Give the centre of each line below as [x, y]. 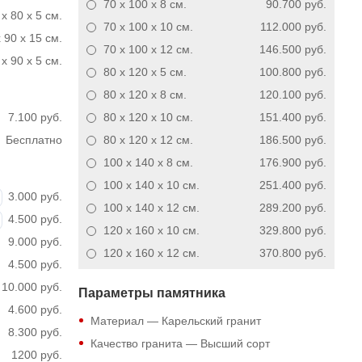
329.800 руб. [293, 230]
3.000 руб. [35, 196]
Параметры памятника [152, 293]
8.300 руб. [35, 332]
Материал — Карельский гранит [175, 321]
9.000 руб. [35, 242]
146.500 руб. [293, 49]
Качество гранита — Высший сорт [180, 343]
